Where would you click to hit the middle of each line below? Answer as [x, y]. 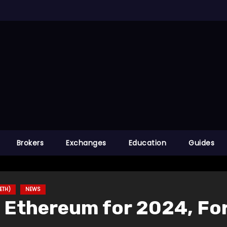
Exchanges [86, 143]
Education [147, 143]
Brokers [30, 143]
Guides [202, 143]
